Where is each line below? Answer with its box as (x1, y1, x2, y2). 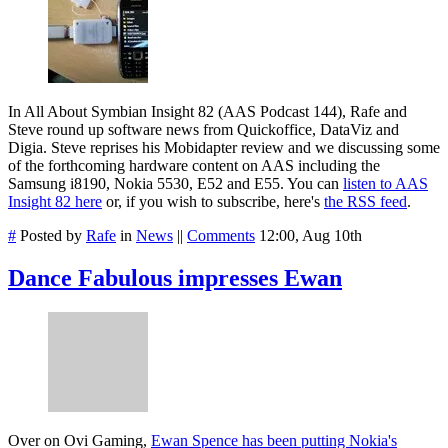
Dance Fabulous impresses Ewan (8, 265, 342, 292)
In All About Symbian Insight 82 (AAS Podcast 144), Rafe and (8, 103, 407, 121)
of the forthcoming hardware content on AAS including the (8, 157, 380, 175)
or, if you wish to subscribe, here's (102, 193, 324, 211)
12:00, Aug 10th (259, 227, 362, 245)
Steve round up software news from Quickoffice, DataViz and (8, 121, 399, 139)
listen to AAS (343, 175, 428, 193)
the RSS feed (324, 193, 407, 211)
